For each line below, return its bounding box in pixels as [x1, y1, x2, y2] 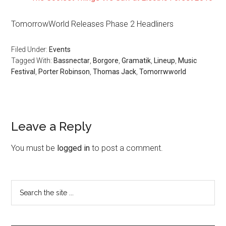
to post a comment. [90, 143, 163, 153]
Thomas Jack [93, 68, 137, 76]
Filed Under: [11, 45, 49, 53]
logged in [57, 143, 90, 153]
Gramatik [122, 56, 151, 65]
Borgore [93, 56, 119, 65]
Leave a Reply [11, 119, 92, 134]
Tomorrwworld [139, 68, 187, 76]
